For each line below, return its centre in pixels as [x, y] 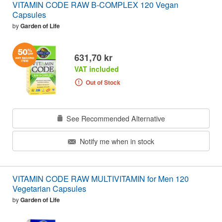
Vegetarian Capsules [49, 188]
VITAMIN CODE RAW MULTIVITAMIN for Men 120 [101, 178]
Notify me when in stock [116, 141]
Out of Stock [103, 83]
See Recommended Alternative [114, 118]
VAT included [97, 69]
